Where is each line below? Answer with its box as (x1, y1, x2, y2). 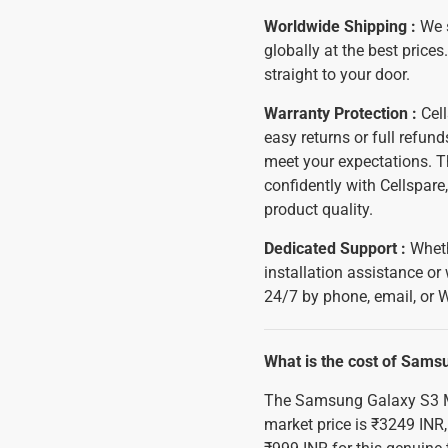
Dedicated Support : (264, 239, 406, 258)
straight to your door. (264, 65, 410, 84)
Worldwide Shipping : (264, 17, 420, 36)
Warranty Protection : (264, 104, 417, 123)
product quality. (264, 200, 373, 219)
